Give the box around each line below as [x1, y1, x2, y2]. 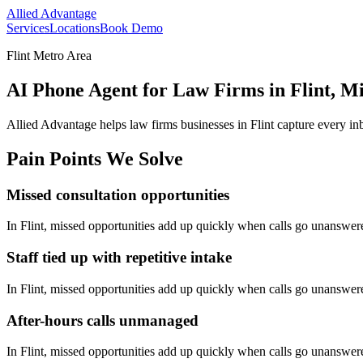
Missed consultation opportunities [6, 186, 229, 203]
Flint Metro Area [6, 49, 92, 62]
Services [6, 21, 49, 35]
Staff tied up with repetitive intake [6, 249, 232, 267]
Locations [49, 21, 100, 35]
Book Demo [100, 21, 163, 35]
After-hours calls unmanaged [6, 311, 199, 329]
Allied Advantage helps [6, 117, 130, 131]
